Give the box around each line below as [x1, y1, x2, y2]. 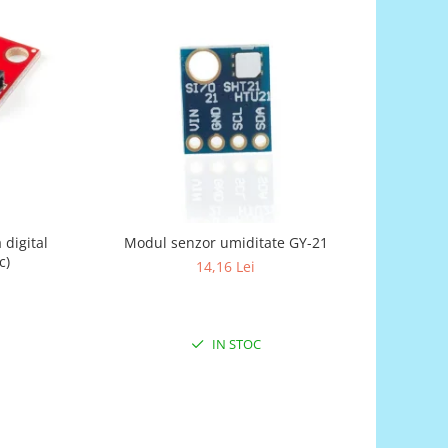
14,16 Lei [196, 256, 256, 276]
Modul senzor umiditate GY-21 [123, 232, 328, 252]
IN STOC [208, 334, 261, 353]
